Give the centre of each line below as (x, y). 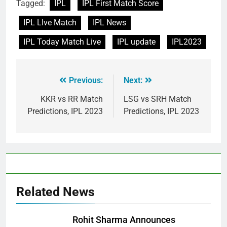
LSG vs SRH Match (158, 99)
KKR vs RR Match (72, 99)
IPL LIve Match (50, 22)
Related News (55, 192)
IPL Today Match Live (62, 42)
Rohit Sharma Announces (124, 220)
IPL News (109, 22)
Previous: (86, 80)
